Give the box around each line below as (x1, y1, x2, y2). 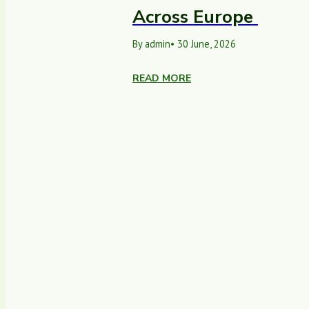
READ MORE (132, 72, 191, 86)
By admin (132, 37, 170, 51)
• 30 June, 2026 (170, 37, 236, 51)
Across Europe (132, 5, 258, 30)
